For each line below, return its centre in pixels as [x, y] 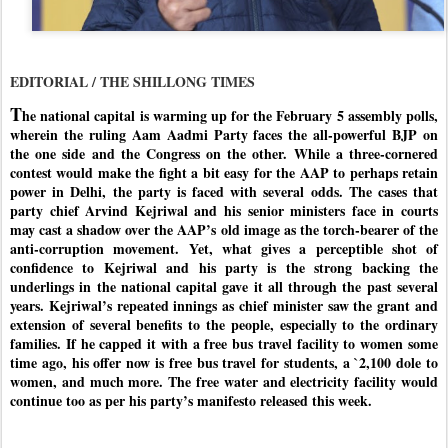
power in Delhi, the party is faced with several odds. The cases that [224, 192]
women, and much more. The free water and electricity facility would [224, 382]
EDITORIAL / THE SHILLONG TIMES [132, 82]
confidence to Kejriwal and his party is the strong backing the [224, 268]
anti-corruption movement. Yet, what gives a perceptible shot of [224, 249]
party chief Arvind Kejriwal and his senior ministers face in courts [224, 211]
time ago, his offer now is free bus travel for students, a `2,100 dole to [224, 363]
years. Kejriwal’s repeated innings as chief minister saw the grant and [224, 306]
